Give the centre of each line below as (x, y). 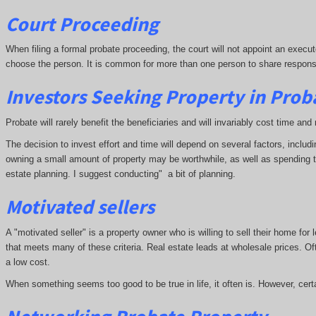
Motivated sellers (80, 207)
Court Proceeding (82, 24)
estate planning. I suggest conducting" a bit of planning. (120, 174)
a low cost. (28, 262)
